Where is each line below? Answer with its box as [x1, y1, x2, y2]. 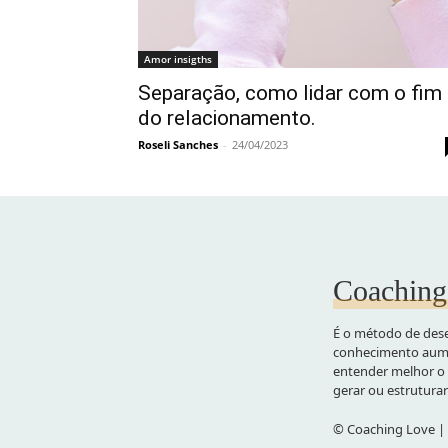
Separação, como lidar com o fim [138, 80, 442, 105]
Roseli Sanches [138, 136, 218, 152]
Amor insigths [144, 51, 212, 66]
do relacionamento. [138, 105, 316, 130]
